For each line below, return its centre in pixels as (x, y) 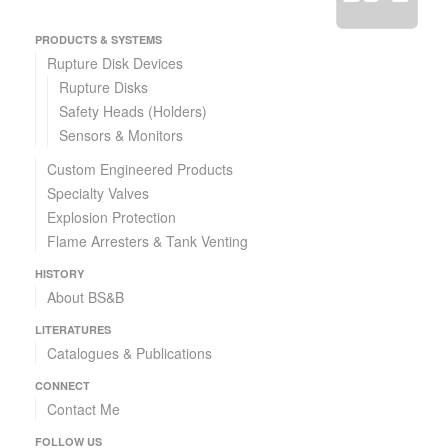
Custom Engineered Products (140, 168)
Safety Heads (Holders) (133, 110)
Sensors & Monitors (121, 134)
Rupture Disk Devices (115, 62)
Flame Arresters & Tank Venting (148, 240)
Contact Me (84, 408)
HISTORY (59, 273)
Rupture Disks (104, 86)
